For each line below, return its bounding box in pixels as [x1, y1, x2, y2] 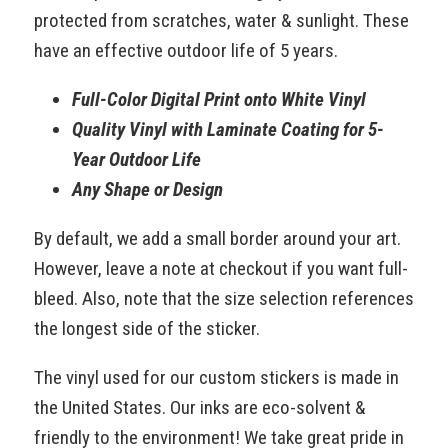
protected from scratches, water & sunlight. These [34, 8, 409, 32]
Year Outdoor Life [72, 147, 201, 171]
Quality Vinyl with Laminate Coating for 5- [72, 117, 384, 141]
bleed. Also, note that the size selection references [34, 286, 414, 310]
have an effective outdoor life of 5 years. [34, 38, 338, 62]
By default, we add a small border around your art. [34, 226, 401, 250]
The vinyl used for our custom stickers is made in [34, 365, 399, 389]
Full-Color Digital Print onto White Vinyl [72, 87, 366, 111]
